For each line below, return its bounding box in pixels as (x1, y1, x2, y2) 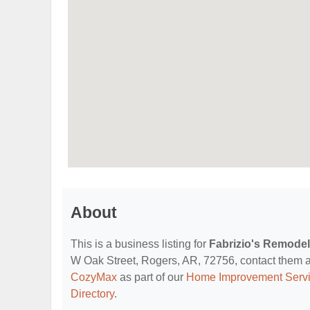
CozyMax (71, 271, 117, 283)
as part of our (117, 271, 186, 283)
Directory (71, 288, 114, 300)
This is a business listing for (71, 238, 209, 250)
